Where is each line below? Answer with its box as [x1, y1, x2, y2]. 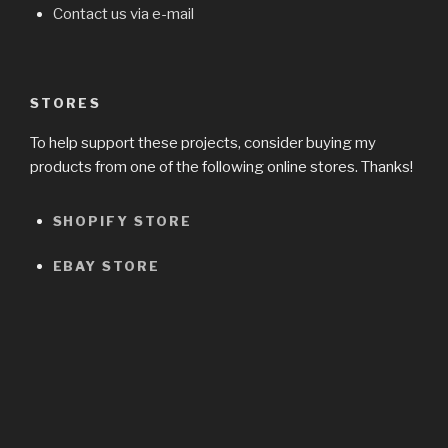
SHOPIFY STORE [52, 213, 192, 230]
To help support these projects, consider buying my [30, 134, 376, 153]
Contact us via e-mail [52, 5, 194, 24]
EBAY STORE [52, 257, 160, 274]
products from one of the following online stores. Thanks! [30, 158, 413, 177]
